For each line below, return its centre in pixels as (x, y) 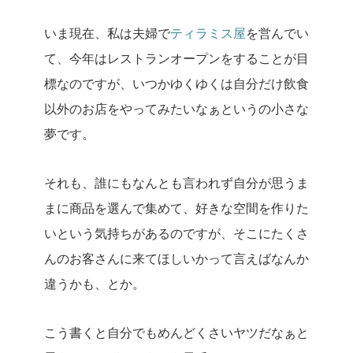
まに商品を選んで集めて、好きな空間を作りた (176, 207)
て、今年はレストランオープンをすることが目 (176, 58)
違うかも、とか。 (95, 283)
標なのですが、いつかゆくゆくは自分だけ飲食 (176, 83)
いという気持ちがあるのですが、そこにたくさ (176, 232)
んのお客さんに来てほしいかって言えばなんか (176, 258)
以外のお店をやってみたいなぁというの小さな (176, 108)
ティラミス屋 (208, 32)
